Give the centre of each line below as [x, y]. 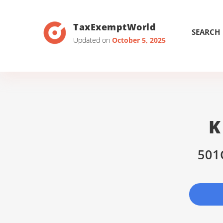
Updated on [93, 40]
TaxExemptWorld [115, 27]
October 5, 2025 [139, 40]
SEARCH [206, 32]
